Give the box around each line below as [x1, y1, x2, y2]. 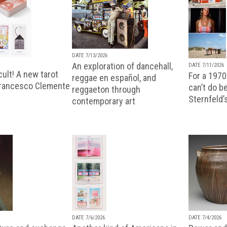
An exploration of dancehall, [72, 60, 173, 71]
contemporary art [72, 95, 135, 106]
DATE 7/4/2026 [188, 214, 221, 221]
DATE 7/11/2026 [188, 61, 224, 68]
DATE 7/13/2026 [72, 52, 107, 59]
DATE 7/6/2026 [72, 214, 105, 221]
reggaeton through [72, 84, 140, 95]
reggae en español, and [72, 72, 156, 83]
